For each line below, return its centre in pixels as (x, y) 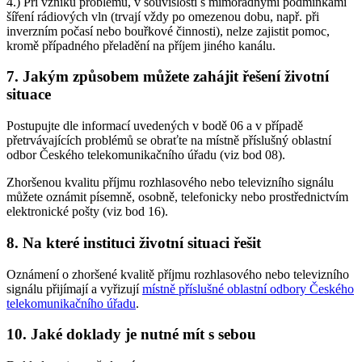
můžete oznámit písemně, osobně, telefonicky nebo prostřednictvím (177, 197)
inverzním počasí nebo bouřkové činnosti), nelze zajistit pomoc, (168, 31)
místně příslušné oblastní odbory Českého (248, 288)
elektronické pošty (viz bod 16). (87, 212)
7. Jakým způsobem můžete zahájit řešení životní (168, 77)
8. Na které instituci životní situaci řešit (134, 242)
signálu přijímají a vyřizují (74, 288)
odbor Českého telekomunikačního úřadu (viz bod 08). (146, 155)
